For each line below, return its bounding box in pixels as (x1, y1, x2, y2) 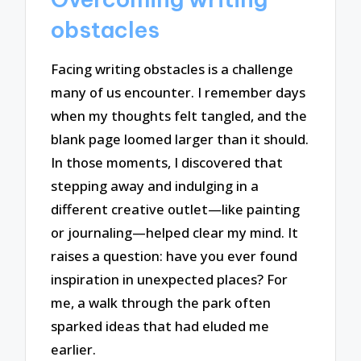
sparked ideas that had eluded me (51, 317, 270, 336)
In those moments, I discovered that (51, 153, 284, 172)
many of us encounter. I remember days (51, 83, 306, 102)
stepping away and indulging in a (51, 176, 259, 196)
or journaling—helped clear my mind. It (51, 223, 299, 243)
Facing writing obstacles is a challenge (51, 60, 294, 79)
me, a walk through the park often (51, 293, 272, 313)
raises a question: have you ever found (51, 247, 298, 266)
